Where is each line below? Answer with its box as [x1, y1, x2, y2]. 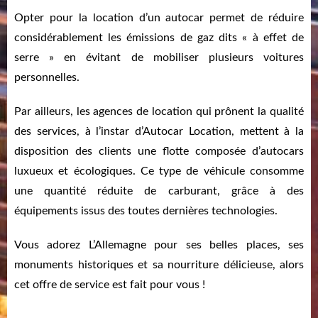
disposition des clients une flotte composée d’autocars [14, 146, 304, 158]
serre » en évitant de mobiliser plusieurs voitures [14, 52, 304, 64]
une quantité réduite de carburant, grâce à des [14, 185, 304, 197]
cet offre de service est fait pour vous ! [14, 279, 205, 291]
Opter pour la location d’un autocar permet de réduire [14, 12, 304, 24]
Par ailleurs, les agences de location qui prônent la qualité [14, 106, 304, 118]
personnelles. [14, 72, 79, 84]
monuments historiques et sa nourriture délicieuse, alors [14, 259, 304, 271]
